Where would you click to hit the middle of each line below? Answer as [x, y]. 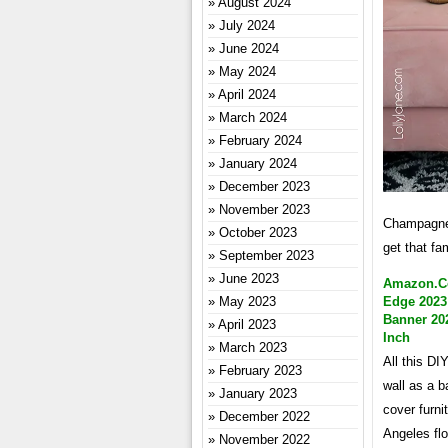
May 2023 [247, 301]
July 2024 [247, 25]
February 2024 [260, 140]
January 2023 [258, 393]
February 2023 [260, 370]
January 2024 [258, 163]
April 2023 [247, 324]
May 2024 [247, 71]
